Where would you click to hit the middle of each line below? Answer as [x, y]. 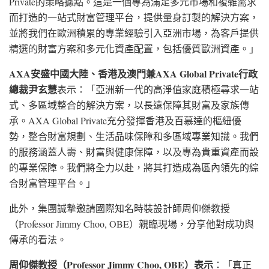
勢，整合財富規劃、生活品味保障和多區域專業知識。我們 [134, 136]
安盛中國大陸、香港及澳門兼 [93, 73]
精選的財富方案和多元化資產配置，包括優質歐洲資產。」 [134, 48]
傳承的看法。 [38, 239]
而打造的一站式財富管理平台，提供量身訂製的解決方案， [134, 17]
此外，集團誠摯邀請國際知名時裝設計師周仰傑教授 [119, 208]
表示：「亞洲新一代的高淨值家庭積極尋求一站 [158, 89]
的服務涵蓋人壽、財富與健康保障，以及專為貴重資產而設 [134, 151]
